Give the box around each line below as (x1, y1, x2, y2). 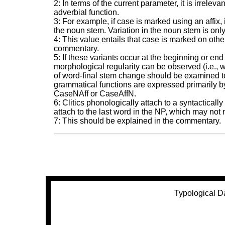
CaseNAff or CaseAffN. (54, 89, 137, 98)
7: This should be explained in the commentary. (54, 117, 221, 126)
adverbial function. (54, 8, 120, 17)
